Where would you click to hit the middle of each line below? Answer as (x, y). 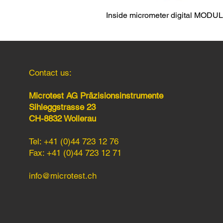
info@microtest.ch (63, 175)
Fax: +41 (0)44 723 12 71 (75, 153)
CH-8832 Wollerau (62, 118)
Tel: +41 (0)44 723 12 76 (74, 141)
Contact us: (50, 72)
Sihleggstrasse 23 (62, 107)
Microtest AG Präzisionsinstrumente (96, 95)
